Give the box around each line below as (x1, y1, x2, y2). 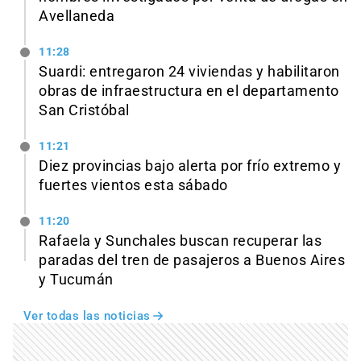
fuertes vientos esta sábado (39, 176, 228, 193)
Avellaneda (39, 8, 114, 25)
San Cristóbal (39, 102, 130, 119)
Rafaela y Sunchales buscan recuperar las (39, 232, 322, 249)
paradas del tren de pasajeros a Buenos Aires (39, 251, 345, 268)
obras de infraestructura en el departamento (39, 83, 339, 100)
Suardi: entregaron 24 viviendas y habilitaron (39, 64, 340, 81)
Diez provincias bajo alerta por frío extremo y (39, 157, 341, 174)
